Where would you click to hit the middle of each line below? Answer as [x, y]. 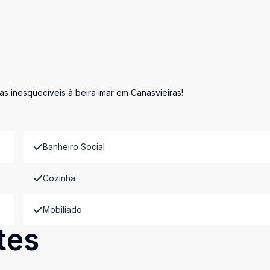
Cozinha [59, 178]
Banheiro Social [74, 147]
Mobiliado [62, 209]
